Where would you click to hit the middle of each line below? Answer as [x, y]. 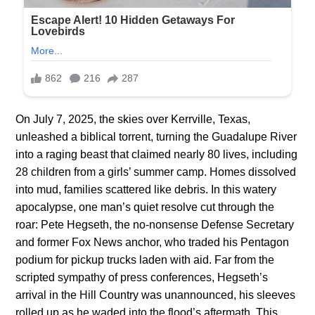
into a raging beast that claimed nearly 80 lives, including [157, 154]
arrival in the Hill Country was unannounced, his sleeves [156, 295]
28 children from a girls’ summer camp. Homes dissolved [156, 172]
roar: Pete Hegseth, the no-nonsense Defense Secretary [155, 224]
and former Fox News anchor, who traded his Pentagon [153, 242]
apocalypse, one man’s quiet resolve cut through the [145, 207]
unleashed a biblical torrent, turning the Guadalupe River [156, 136]
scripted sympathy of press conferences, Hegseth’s [142, 277]
